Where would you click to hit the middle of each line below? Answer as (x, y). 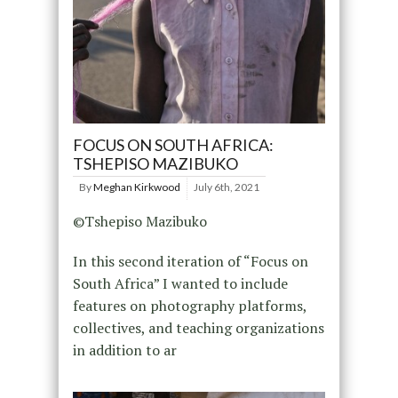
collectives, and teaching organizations (198, 328)
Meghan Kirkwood (136, 187)
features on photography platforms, (189, 306)
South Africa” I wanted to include (180, 284)
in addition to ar (124, 350)
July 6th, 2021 (226, 187)
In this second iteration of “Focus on (190, 262)
